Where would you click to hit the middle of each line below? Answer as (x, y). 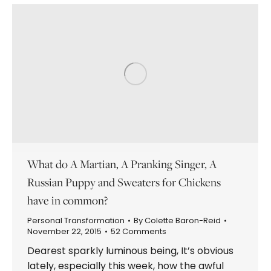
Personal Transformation (76, 220)
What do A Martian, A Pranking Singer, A (122, 164)
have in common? (67, 200)
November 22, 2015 (64, 231)
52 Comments (139, 231)
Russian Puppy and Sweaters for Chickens (124, 182)
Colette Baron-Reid (183, 220)
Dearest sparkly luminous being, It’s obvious (130, 250)
